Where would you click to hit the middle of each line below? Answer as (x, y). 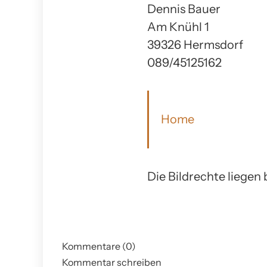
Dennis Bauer (184, 9)
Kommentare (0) (99, 246)
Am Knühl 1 (178, 27)
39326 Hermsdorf (195, 44)
